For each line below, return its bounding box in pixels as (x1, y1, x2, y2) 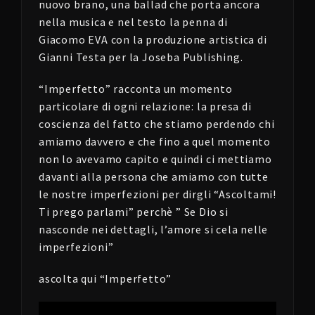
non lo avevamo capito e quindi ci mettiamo (39, 152, 272, 166)
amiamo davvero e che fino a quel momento (39, 134, 271, 148)
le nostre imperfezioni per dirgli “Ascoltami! (39, 187, 276, 201)
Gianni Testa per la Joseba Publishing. (39, 50, 243, 64)
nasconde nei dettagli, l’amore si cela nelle (39, 222, 269, 236)
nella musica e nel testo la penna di (39, 15, 228, 29)
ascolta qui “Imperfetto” (39, 271, 172, 285)
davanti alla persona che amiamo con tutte (39, 169, 269, 184)
